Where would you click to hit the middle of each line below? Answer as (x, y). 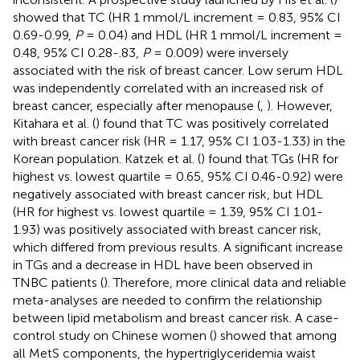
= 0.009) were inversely (219, 52)
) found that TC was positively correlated (212, 123)
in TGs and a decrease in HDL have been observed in (163, 264)
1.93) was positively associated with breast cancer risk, (167, 229)
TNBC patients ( (58, 282)
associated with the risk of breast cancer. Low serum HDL (178, 70)
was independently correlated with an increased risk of (168, 88)
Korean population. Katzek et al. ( (107, 158)
